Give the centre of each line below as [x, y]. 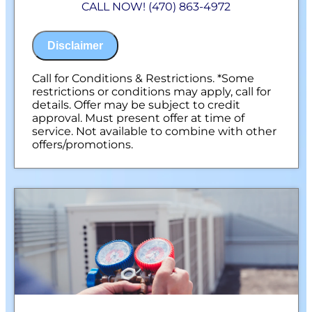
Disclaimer [75, 46]
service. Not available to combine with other [154, 132]
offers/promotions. [82, 145]
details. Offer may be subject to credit [136, 105]
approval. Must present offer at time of [138, 118]
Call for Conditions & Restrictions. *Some [143, 79]
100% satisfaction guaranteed [140, 13]
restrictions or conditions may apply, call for [151, 92]
